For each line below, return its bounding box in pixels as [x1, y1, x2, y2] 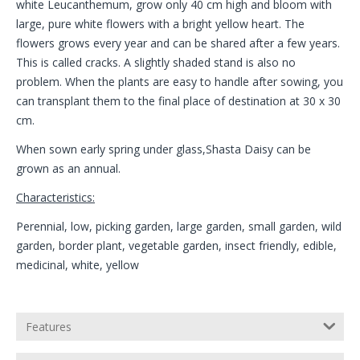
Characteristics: [16, 190, 95, 206]
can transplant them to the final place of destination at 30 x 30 [16, 93, 341, 109]
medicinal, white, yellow [16, 257, 139, 273]
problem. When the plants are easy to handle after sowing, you [16, 74, 343, 90]
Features [26, 319, 72, 335]
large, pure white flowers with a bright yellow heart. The [16, 16, 305, 32]
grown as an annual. [16, 161, 121, 177]
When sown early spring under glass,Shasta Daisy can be [16, 141, 311, 157]
